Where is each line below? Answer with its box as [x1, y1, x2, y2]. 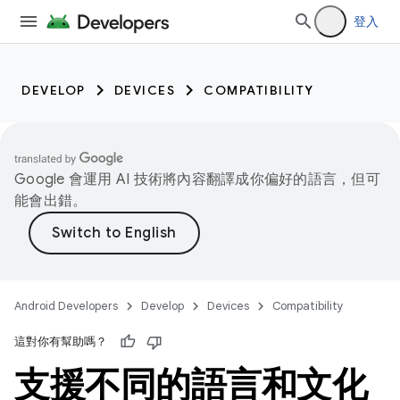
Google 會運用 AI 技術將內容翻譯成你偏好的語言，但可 [14, 171, 380, 188]
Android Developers [14, 298, 118, 313]
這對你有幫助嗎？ [14, 334, 107, 349]
